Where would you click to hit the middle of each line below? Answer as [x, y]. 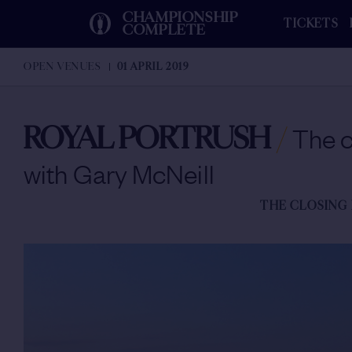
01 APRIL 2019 [153, 66]
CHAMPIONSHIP [181, 17]
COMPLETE [164, 30]
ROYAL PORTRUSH [147, 139]
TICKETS [311, 24]
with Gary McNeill [119, 173]
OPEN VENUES [62, 66]
